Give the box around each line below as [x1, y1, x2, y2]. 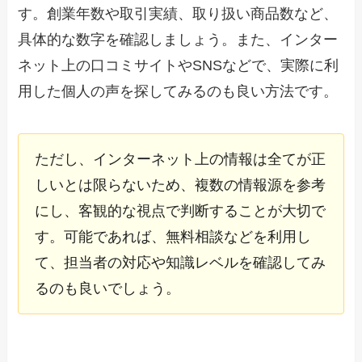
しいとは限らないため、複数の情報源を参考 [35, 176, 326, 193]
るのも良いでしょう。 [35, 280, 181, 297]
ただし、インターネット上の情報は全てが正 [35, 150, 326, 167]
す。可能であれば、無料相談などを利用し [35, 228, 312, 245]
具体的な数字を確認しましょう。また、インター [18, 32, 339, 48]
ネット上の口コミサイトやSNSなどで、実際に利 [18, 57, 339, 74]
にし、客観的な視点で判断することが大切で [35, 202, 326, 219]
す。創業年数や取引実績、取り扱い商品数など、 [18, 6, 339, 23]
